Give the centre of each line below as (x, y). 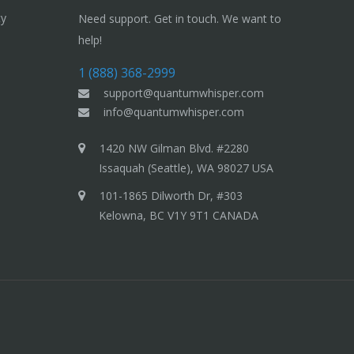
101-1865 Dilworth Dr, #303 (198, 195)
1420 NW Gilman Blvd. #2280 (186, 148)
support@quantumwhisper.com (184, 92)
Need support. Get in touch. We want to (180, 18)
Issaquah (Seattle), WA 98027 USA (186, 168)
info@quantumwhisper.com (174, 111)
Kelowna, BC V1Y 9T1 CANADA (179, 215)
